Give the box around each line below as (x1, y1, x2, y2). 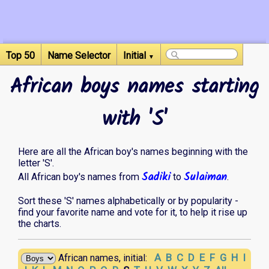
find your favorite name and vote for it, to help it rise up (18, 207, 247, 219)
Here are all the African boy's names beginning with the (18, 146, 248, 158)
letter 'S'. (18, 157, 54, 169)
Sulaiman (184, 169, 227, 186)
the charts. (18, 218, 61, 230)
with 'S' (102, 104, 167, 136)
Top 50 (6, 50, 35, 61)
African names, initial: (56, 252, 152, 264)
